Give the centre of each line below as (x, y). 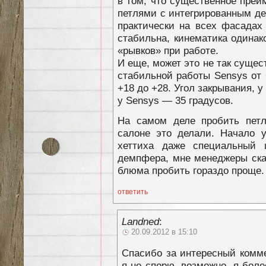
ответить (133, 191)
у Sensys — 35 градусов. (175, 100)
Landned (140, 221)
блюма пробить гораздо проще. (191, 170)
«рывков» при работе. (168, 50)
